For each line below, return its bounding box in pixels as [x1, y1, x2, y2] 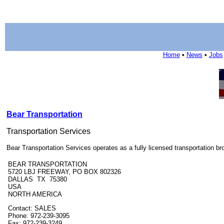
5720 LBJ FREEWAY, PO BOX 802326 [8, 168, 121, 175]
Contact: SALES [8, 204, 56, 212]
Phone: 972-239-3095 [8, 212, 69, 219]
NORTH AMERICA [8, 190, 62, 198]
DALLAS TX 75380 [8, 175, 71, 183]
